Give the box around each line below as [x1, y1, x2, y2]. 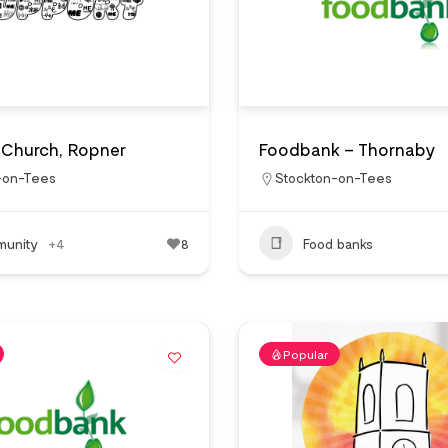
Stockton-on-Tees [275, 169, 392, 186]
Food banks [303, 234, 373, 252]
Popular [283, 347, 329, 361]
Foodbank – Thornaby [259, 138, 436, 160]
